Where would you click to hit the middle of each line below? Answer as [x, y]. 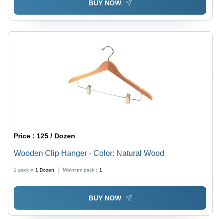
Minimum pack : [80, 170]
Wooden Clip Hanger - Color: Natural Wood [89, 153]
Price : [25, 136]
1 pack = [24, 170]
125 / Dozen [56, 136]
